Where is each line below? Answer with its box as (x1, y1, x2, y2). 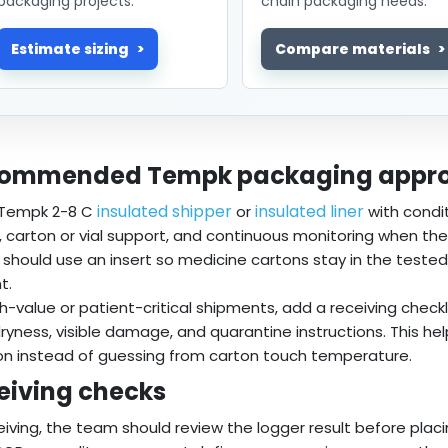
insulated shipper (97, 200, 232, 224)
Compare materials (274, 39, 430, 60)
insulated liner (255, 200, 364, 224)
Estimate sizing (11, 39, 129, 60)
